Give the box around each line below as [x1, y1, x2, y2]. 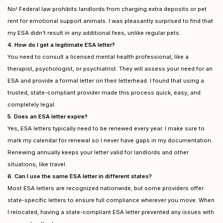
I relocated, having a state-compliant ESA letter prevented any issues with [7, 209, 214, 216]
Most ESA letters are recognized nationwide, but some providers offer [7, 185, 204, 192]
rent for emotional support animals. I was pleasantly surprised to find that [7, 17, 213, 24]
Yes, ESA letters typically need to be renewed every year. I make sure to [7, 125, 205, 132]
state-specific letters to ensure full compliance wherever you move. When [7, 197, 215, 204]
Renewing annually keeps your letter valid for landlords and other [7, 149, 189, 156]
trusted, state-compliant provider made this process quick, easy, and [7, 89, 201, 96]
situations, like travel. [7, 161, 67, 168]
